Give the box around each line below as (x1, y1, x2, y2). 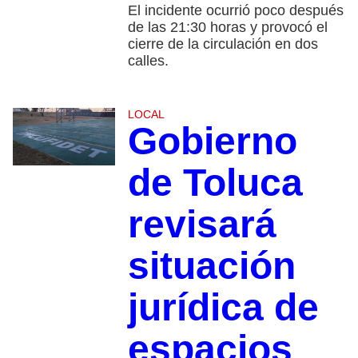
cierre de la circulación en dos (127, 36, 318, 53)
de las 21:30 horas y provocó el (127, 19, 328, 36)
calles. (127, 53, 169, 70)
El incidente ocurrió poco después (127, 2, 344, 19)
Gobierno (127, 120, 297, 163)
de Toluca (127, 161, 303, 205)
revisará (127, 203, 276, 246)
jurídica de (127, 286, 319, 329)
